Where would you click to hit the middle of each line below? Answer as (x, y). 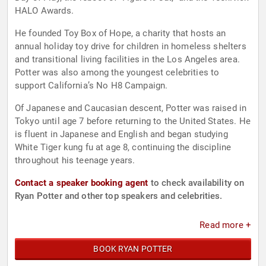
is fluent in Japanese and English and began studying (121, 134)
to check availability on (196, 183)
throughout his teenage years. (75, 161)
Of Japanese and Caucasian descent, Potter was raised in (131, 108)
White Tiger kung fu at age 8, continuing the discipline (123, 148)
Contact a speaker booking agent (82, 183)
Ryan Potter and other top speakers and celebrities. (119, 196)
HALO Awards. (44, 11)
